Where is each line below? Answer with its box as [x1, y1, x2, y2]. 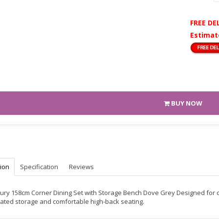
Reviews [69, 162, 94, 171]
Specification [20, 162, 58, 171]
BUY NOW [169, 99, 202, 108]
